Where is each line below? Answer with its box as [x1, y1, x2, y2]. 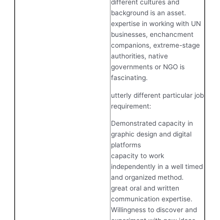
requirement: [111, 102, 152, 110]
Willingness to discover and [111, 206, 197, 214]
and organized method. [111, 173, 184, 182]
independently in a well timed [111, 163, 203, 171]
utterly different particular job [111, 91, 204, 99]
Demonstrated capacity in [111, 119, 193, 128]
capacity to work [111, 152, 165, 160]
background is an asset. [111, 8, 187, 17]
